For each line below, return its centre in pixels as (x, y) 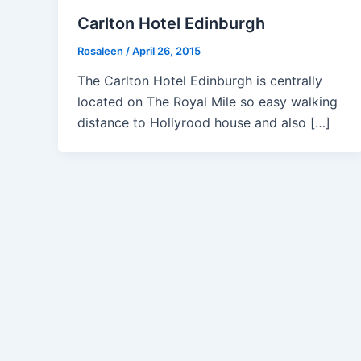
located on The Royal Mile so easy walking (207, 102)
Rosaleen (102, 50)
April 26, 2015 (166, 50)
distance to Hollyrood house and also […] (204, 123)
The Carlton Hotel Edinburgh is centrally (200, 81)
